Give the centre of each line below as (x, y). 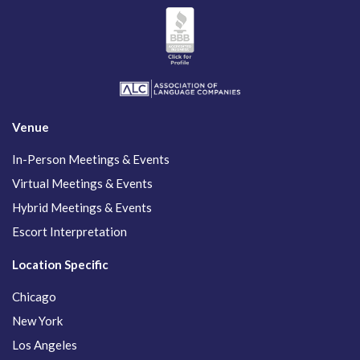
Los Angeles (45, 345)
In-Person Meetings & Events (91, 160)
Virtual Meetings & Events (82, 184)
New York (37, 321)
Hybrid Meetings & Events (82, 208)
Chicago (34, 297)
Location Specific (60, 265)
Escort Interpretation (70, 232)
